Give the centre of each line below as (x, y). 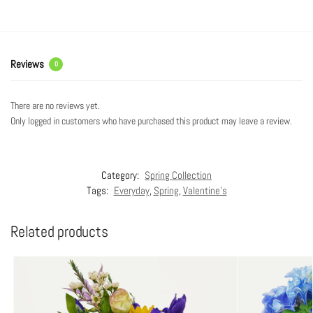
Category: (121, 175)
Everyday (131, 190)
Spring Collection (178, 175)
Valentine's (205, 190)
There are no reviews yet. (55, 105)
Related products (59, 231)
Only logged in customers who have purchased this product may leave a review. (151, 121)
